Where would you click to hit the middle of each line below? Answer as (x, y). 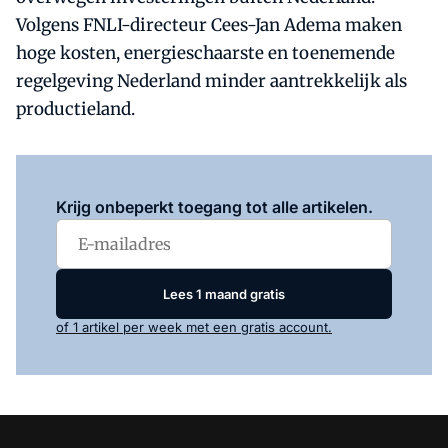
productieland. (75, 109)
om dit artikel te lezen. (243, 179)
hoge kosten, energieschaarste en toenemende (205, 53)
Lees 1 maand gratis (224, 293)
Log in (153, 179)
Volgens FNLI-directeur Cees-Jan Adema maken (209, 25)
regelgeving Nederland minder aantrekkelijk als (211, 81)
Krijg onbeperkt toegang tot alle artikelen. (214, 207)
